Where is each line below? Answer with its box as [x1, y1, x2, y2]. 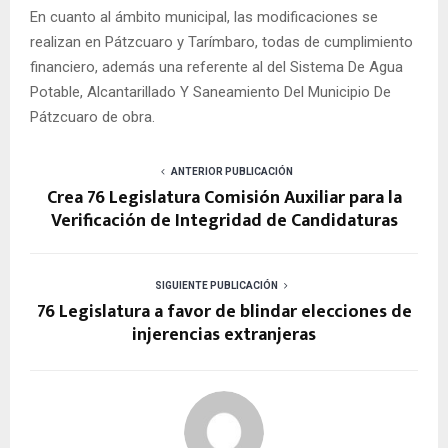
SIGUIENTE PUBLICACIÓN [154, 280, 278, 292]
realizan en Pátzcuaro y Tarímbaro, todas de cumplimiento [30, 33, 413, 52]
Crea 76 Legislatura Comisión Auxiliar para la [46, 183, 402, 214]
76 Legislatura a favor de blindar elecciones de [36, 297, 412, 328]
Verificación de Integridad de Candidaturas [50, 206, 398, 237]
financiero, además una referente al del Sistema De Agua [30, 58, 403, 77]
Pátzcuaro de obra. [30, 108, 155, 127]
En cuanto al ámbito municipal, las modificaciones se [30, 8, 378, 27]
